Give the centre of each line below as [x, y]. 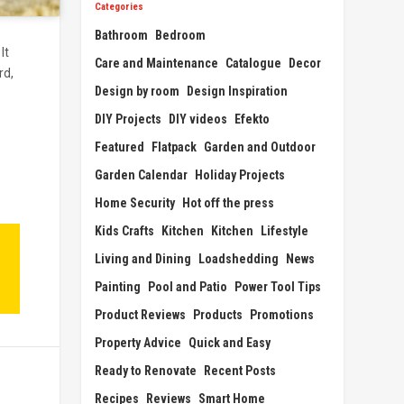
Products [218, 314]
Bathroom [122, 35]
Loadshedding [239, 258]
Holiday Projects [240, 174]
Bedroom [181, 35]
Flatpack [174, 147]
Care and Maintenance [157, 63]
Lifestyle [285, 230]
